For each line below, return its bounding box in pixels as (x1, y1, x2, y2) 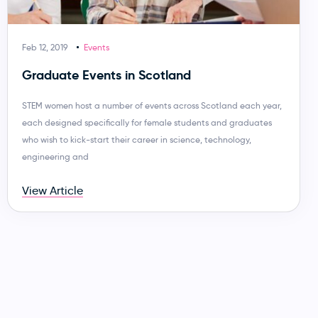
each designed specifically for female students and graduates (21, 116, 272, 128)
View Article (21, 183, 83, 197)
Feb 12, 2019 (21, 41, 67, 53)
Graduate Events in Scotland (21, 66, 191, 83)
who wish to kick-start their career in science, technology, (21, 133, 251, 145)
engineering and (21, 150, 89, 162)
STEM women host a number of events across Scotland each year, (21, 99, 282, 111)
